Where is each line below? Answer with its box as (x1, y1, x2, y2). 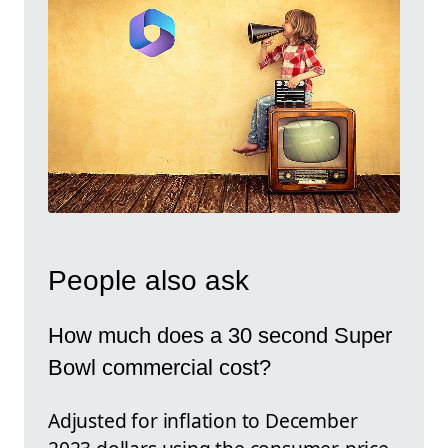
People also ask (48, 264, 249, 296)
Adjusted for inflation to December (48, 406, 358, 434)
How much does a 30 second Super (48, 323, 392, 349)
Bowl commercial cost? (48, 355, 271, 381)
